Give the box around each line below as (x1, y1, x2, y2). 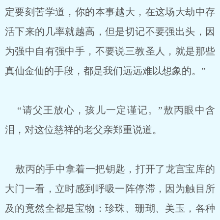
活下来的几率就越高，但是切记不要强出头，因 (5, 26, 215, 37)
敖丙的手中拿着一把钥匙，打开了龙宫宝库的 (5, 164, 215, 174)
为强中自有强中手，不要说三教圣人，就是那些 (5, 46, 215, 56)
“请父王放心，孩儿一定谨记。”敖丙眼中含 (5, 105, 215, 115)
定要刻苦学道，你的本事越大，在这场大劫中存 (5, 6, 215, 17)
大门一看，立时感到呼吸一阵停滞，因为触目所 (5, 183, 215, 194)
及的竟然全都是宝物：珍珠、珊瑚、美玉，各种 (5, 203, 215, 214)
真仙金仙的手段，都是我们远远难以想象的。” (5, 65, 206, 76)
